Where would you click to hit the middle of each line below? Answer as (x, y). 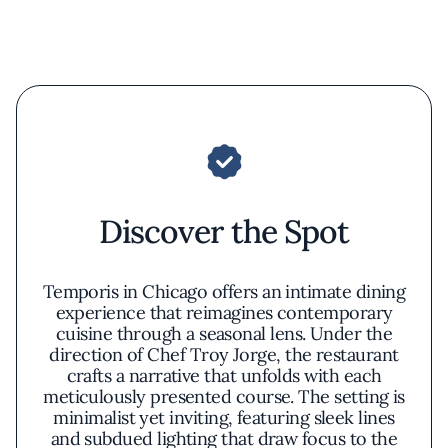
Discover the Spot (224, 231)
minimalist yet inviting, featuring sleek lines (224, 417)
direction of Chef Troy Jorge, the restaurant (224, 354)
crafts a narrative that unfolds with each (224, 375)
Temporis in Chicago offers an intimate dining (224, 291)
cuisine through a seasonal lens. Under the (224, 333)
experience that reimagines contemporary (224, 312)
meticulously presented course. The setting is (224, 396)
